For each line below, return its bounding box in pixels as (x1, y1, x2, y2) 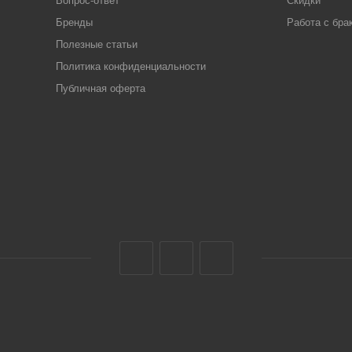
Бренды (55, 16, 93, 29)
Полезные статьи (55, 38, 137, 51)
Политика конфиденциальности (55, 60, 206, 73)
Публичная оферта (55, 82, 145, 95)
